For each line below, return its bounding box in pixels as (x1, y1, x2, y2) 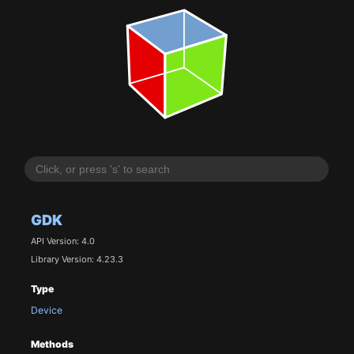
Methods (30, 337, 73, 350)
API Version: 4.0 (30, 235, 95, 247)
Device (30, 304, 62, 317)
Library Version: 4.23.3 (30, 253, 123, 265)
